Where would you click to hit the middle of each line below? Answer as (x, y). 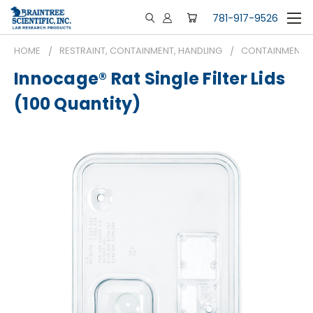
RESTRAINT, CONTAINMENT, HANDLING (141, 51)
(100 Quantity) (78, 104)
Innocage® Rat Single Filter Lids (150, 79)
